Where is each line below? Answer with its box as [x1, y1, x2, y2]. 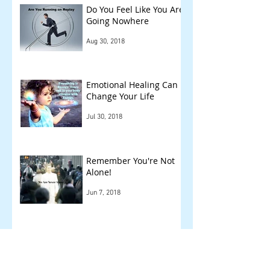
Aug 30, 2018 [86, 37, 125, 46]
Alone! [86, 166, 111, 178]
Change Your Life [86, 90, 154, 102]
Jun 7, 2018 [86, 188, 121, 197]
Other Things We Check [86, 231, 181, 243]
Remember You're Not [86, 154, 175, 166]
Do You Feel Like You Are [86, 3, 184, 15]
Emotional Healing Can [86, 78, 178, 90]
